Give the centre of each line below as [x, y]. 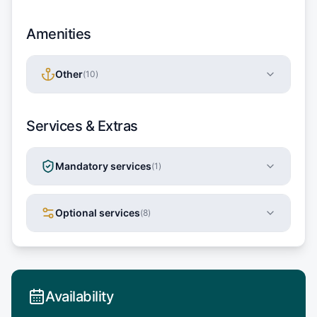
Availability [79, 296]
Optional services [98, 212]
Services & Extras [82, 126]
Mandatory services [103, 166]
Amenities [59, 34]
